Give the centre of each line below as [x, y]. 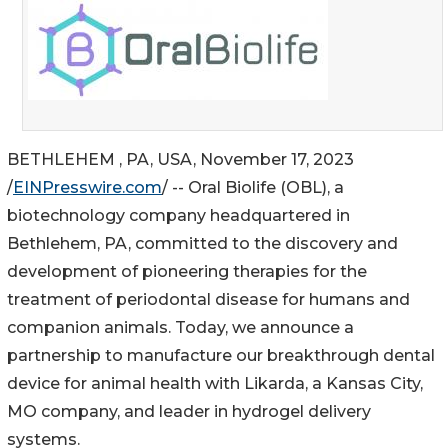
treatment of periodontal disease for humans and [208, 299]
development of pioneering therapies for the [187, 271]
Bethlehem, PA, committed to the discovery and [202, 243]
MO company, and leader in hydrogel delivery [189, 411]
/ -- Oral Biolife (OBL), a [253, 187]
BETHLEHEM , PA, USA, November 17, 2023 [180, 159]
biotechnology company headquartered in [178, 215]
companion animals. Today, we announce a [180, 327]
